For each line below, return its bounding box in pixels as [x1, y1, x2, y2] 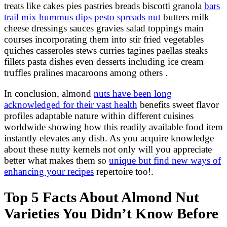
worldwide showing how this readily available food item [4, 122, 223, 133]
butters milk [161, 12, 209, 23]
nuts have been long [94, 88, 172, 99]
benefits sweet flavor [137, 99, 219, 110]
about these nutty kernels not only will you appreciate [4, 144, 212, 155]
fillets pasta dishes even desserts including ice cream [4, 56, 204, 67]
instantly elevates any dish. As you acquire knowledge [4, 133, 214, 144]
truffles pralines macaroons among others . [4, 67, 168, 79]
